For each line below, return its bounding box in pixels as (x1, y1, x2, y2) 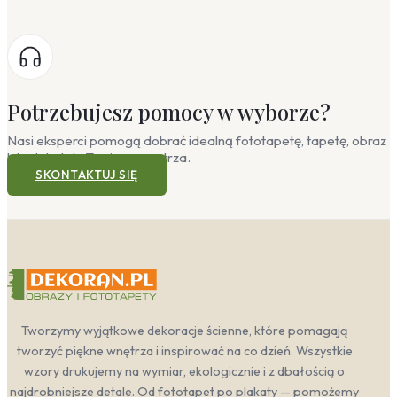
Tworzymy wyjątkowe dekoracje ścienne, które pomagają (21, 322, 347, 339)
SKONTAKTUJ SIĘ (35, 167, 138, 183)
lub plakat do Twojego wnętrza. (7, 148, 191, 166)
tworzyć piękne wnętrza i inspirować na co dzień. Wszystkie (16, 342, 353, 359)
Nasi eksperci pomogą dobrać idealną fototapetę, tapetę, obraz (7, 131, 386, 149)
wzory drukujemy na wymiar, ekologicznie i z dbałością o (24, 362, 345, 379)
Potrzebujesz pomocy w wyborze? (7, 97, 331, 127)
